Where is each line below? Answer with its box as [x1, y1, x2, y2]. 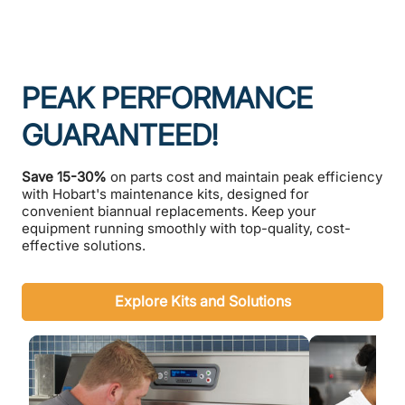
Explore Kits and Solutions [114, 292, 291, 311]
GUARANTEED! [22, 118, 218, 153]
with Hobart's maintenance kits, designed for [22, 185, 309, 202]
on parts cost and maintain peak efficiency [107, 168, 382, 185]
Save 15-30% [22, 168, 107, 185]
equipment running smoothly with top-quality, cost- [22, 220, 351, 237]
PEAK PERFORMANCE [22, 80, 313, 116]
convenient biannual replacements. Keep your [22, 202, 316, 220]
